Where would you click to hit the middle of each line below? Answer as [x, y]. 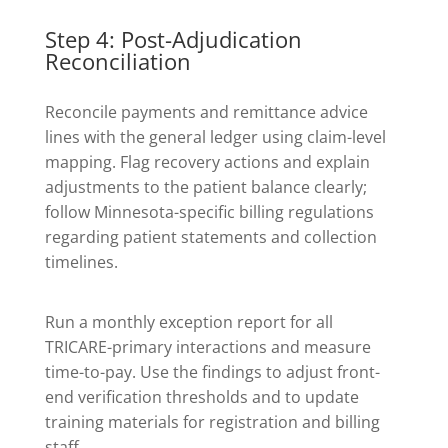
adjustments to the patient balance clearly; [205, 187]
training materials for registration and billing [212, 422]
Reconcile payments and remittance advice [206, 112]
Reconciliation [117, 61]
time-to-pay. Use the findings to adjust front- [212, 372]
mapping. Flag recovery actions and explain [207, 162]
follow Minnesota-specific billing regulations [209, 212]
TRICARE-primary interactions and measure [207, 347]
